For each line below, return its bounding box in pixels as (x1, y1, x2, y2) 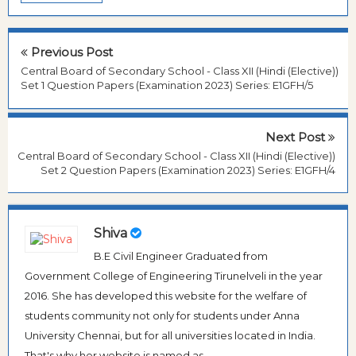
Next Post (265, 129, 328, 145)
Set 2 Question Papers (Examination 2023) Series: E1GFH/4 (41, 163, 335, 176)
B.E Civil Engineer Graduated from (94, 250, 268, 263)
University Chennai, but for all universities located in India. (25, 329, 315, 342)
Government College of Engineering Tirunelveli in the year (25, 269, 323, 283)
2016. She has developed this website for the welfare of (25, 289, 307, 303)
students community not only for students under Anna (25, 309, 300, 323)
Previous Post (28, 44, 113, 60)
